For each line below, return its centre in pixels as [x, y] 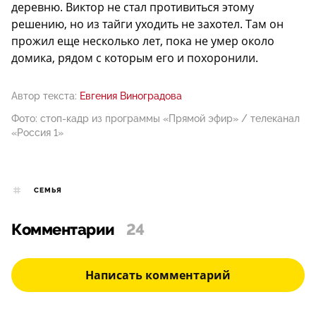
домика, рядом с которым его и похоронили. [135, 58]
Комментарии [63, 230]
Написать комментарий [158, 275]
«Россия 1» [37, 133]
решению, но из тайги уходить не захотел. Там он [147, 24]
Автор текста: [44, 96]
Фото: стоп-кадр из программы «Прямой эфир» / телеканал [156, 119]
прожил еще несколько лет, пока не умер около [143, 41]
